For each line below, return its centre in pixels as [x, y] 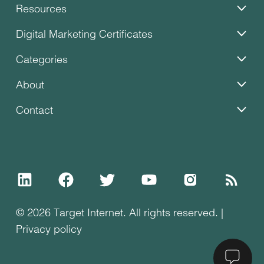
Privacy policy [49, 228]
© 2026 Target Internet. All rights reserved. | [120, 212]
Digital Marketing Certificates [84, 33]
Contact [34, 109]
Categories [42, 59]
